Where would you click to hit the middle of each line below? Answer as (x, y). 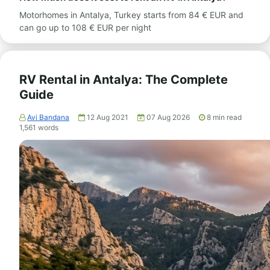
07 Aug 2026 (169, 117)
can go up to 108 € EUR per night (85, 27)
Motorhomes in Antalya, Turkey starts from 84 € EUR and (131, 15)
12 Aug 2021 (108, 117)
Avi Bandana (48, 117)
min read (227, 117)
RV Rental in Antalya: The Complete (124, 80)
